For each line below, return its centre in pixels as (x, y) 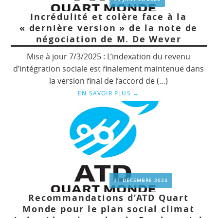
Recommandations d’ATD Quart (109, 198)
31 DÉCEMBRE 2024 (141, 180)
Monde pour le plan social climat (109, 209)
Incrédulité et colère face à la (109, 17)
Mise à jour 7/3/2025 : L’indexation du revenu (109, 56)
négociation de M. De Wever (109, 39)
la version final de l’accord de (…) (109, 81)
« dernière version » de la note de (109, 28)
